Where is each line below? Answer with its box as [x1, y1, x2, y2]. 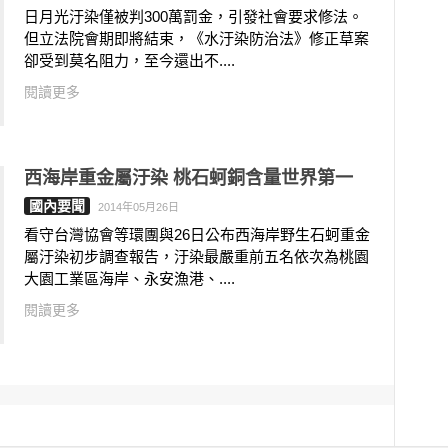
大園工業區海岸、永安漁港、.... [23, 270, 235, 287]
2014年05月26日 [97, 201, 179, 213]
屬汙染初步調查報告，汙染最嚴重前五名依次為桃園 [23, 248, 369, 265]
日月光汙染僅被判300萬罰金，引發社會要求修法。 [23, 8, 363, 25]
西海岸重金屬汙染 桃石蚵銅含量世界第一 [23, 168, 353, 188]
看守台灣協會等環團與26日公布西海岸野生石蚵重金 [23, 226, 370, 243]
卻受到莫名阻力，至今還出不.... [23, 52, 235, 69]
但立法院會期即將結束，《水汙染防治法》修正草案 [23, 30, 369, 47]
